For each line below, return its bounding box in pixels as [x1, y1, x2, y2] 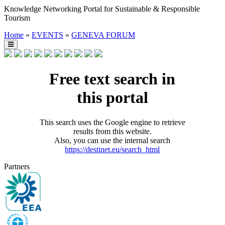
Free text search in [49, 70, 176, 88]
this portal [76, 88, 148, 107]
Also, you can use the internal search [54, 136, 171, 145]
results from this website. [73, 127, 152, 136]
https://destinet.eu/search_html [65, 145, 160, 154]
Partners [4, 162, 30, 171]
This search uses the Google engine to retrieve [39, 118, 185, 127]
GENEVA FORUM [71, 31, 135, 39]
